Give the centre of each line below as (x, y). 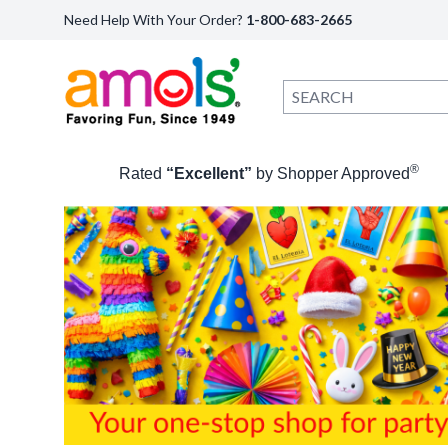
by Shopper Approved (333, 173)
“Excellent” (209, 173)
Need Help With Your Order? (155, 19)
